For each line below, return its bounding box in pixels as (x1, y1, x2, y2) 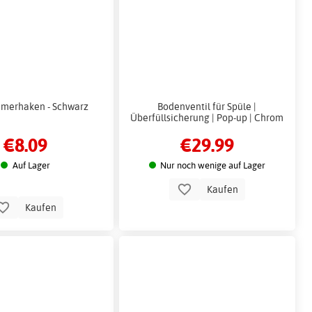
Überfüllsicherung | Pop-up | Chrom (130, 111, 284, 123)
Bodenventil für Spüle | (157, 100, 257, 112)
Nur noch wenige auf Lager (160, 159, 266, 171)
